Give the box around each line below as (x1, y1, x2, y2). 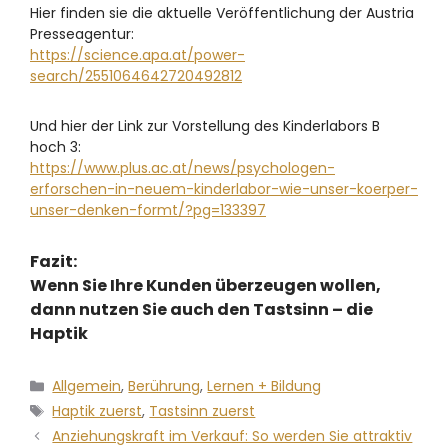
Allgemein (52, 375, 122, 396)
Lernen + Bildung (207, 375, 322, 396)
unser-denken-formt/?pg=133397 (30, 199, 266, 220)
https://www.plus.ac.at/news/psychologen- (30, 157, 335, 178)
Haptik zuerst (52, 400, 143, 421)
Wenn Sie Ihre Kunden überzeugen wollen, (30, 273, 381, 297)
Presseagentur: (30, 23, 134, 44)
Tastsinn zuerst (149, 400, 256, 421)
